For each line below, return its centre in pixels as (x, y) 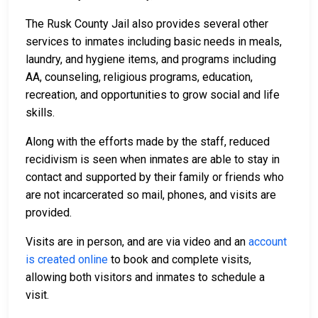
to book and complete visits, (180, 260)
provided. (50, 213)
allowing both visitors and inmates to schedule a (145, 278)
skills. (42, 113)
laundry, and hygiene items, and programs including (151, 60)
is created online (67, 260)
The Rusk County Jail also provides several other (147, 24)
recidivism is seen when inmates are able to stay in (153, 160)
